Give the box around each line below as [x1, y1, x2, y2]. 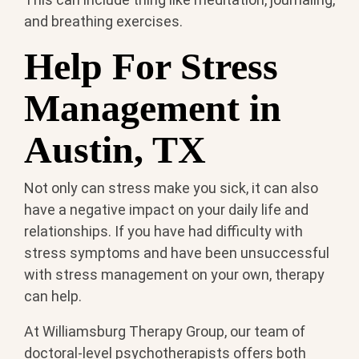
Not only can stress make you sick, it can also [24, 179, 318, 197]
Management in [24, 86, 281, 129]
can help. [24, 288, 82, 305]
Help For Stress [24, 44, 278, 87]
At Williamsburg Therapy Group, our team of [24, 323, 305, 341]
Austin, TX [24, 127, 206, 171]
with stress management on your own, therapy [24, 266, 325, 284]
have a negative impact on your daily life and [24, 201, 309, 219]
